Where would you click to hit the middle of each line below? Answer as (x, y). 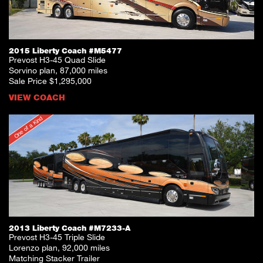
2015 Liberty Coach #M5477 (65, 50)
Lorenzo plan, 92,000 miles (59, 247)
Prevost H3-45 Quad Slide (57, 59)
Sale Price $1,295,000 (50, 80)
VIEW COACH (37, 97)
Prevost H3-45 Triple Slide (57, 237)
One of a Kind (28, 127)
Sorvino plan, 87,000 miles (58, 70)
